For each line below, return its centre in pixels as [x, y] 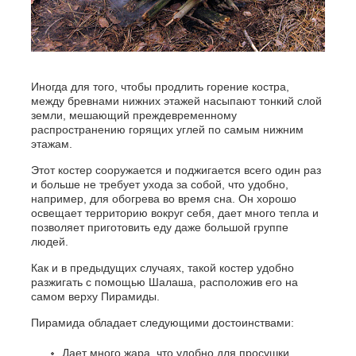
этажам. [51, 144]
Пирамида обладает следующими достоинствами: [162, 323]
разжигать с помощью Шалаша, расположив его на [164, 282]
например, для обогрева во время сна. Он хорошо [163, 199]
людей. [49, 242]
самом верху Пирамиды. [95, 297]
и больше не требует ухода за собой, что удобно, [159, 185]
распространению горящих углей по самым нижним [167, 130]
